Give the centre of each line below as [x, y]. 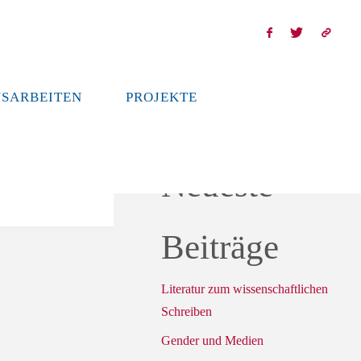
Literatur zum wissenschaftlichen [245, 289]
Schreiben [187, 312]
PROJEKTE [161, 97]
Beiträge [220, 247]
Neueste [217, 185]
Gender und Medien [212, 341]
